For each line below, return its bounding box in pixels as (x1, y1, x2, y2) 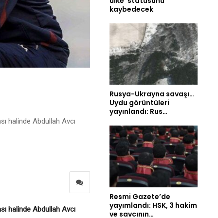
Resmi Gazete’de (109, 192, 170, 202)
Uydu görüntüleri (109, 98, 169, 108)
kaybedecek (109, 4, 153, 14)
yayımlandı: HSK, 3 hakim (109, 200, 197, 211)
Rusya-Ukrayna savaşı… (109, 89, 194, 99)
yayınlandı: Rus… (109, 107, 167, 117)
